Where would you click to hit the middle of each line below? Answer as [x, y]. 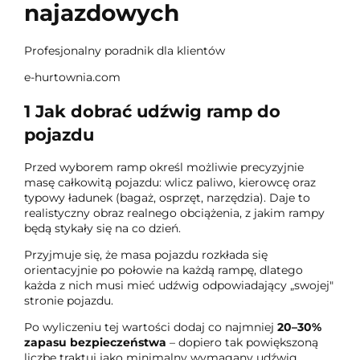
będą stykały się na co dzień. [102, 229]
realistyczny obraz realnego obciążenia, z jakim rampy [174, 213]
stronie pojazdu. [69, 301]
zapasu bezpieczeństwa [95, 343]
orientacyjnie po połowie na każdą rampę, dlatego [164, 270]
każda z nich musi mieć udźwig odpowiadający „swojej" [179, 286]
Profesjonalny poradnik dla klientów [125, 51]
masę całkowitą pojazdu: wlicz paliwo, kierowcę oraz [170, 183]
